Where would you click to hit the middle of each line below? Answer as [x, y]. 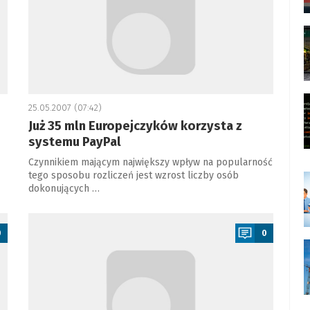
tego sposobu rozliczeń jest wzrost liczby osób [133, 175]
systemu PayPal [74, 142]
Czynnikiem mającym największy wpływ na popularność [150, 162]
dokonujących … [64, 189]
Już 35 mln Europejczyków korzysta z [135, 126]
